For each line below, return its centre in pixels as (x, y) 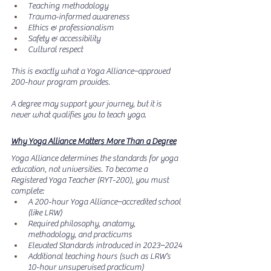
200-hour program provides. (60, 82)
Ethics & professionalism (71, 28)
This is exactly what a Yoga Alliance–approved (91, 71)
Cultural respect (55, 50)
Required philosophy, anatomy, (83, 224)
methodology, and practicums (80, 235)
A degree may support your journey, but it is (87, 104)
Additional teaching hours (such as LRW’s (100, 256)
